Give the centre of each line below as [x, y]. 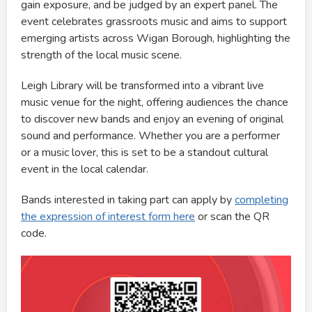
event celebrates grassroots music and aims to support [154, 22]
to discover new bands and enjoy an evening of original [152, 119]
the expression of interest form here [108, 217]
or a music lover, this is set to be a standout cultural [145, 153]
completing [262, 200]
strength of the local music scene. [101, 55]
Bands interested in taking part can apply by [128, 200]
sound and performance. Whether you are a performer [150, 136]
